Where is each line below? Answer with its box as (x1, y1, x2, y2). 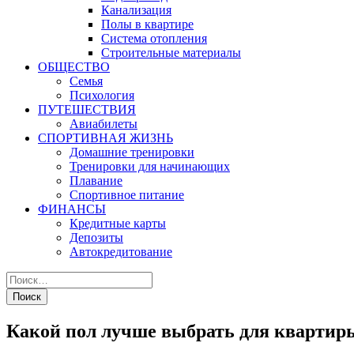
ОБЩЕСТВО (38, 60, 110, 73)
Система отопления (101, 32, 207, 45)
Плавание (70, 174, 122, 187)
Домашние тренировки (70, 145, 194, 159)
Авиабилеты (70, 117, 137, 130)
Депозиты (70, 231, 123, 244)
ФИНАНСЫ (38, 202, 106, 216)
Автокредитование (70, 245, 172, 258)
